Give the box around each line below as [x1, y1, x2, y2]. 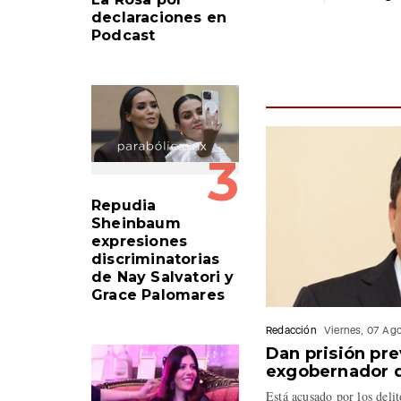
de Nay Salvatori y [91, 268, 235, 286]
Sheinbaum [91, 214, 181, 232]
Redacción [266, 324, 317, 337]
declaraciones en [91, 8, 227, 26]
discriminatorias [91, 250, 220, 268]
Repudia [91, 196, 157, 214]
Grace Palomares [91, 286, 225, 303]
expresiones [91, 232, 188, 250]
